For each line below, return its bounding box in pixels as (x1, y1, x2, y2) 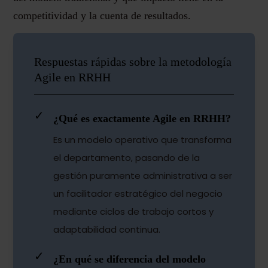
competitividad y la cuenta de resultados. (13, 9, 194, 22)
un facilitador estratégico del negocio (53, 187, 223, 200)
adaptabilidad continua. (53, 223, 161, 236)
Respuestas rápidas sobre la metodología (34, 55, 232, 69)
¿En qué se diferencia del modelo (53, 253, 206, 266)
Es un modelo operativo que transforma (53, 133, 232, 147)
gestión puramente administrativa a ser (53, 169, 233, 182)
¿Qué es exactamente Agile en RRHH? (53, 112, 232, 125)
